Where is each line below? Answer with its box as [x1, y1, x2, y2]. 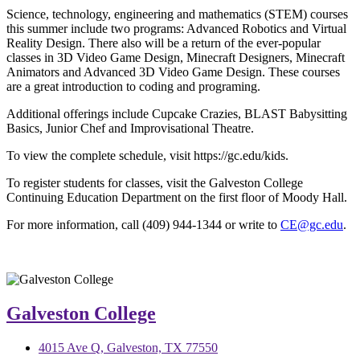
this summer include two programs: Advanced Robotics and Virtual [6, 21, 346, 35]
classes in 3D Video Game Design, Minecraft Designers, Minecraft [6, 50, 345, 64]
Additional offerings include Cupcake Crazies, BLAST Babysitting [6, 106, 347, 121]
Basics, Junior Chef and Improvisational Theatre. [6, 121, 254, 135]
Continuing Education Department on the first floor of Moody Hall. [6, 190, 347, 204]
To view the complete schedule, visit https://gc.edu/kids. [6, 148, 288, 162]
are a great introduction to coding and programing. [6, 79, 260, 93]
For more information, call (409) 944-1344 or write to [6, 217, 280, 231]
